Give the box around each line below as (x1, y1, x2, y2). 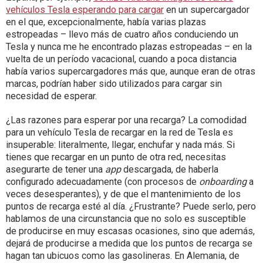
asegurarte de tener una (6, 164, 105, 176)
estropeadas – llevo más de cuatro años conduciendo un (6, 29, 238, 41)
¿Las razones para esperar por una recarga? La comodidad (6, 114, 247, 126)
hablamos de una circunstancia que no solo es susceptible (6, 213, 246, 225)
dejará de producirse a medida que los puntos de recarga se (6, 238, 252, 249)
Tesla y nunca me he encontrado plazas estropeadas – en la (6, 41, 252, 53)
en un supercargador (164, 4, 249, 16)
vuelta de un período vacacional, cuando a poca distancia (6, 53, 237, 65)
